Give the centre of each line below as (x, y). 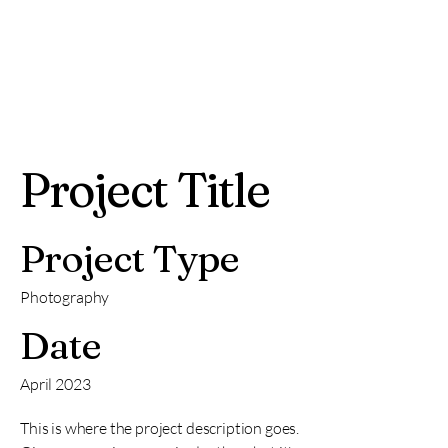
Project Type (130, 258)
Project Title (145, 190)
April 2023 (55, 384)
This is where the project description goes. (160, 428)
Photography (65, 297)
